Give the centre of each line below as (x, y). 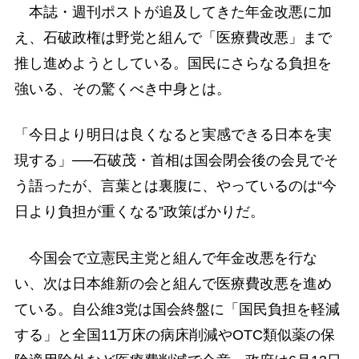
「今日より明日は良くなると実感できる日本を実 (173, 135)
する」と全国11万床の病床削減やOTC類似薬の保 (174, 335)
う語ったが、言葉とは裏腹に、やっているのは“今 (175, 186)
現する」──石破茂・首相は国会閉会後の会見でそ (176, 161)
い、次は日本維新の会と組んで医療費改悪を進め (173, 283)
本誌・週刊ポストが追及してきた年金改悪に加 (173, 12)
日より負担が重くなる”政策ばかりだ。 (139, 212)
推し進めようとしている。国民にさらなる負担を (173, 64)
